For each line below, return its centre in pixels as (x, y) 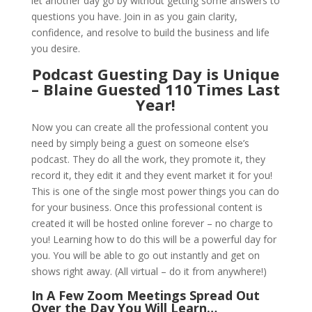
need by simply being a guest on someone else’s (140, 143)
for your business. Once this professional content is (147, 207)
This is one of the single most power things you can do (155, 191)
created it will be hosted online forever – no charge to (152, 223)
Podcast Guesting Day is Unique (156, 73)
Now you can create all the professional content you (149, 127)
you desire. (55, 48)
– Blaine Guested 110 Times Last (156, 89)
